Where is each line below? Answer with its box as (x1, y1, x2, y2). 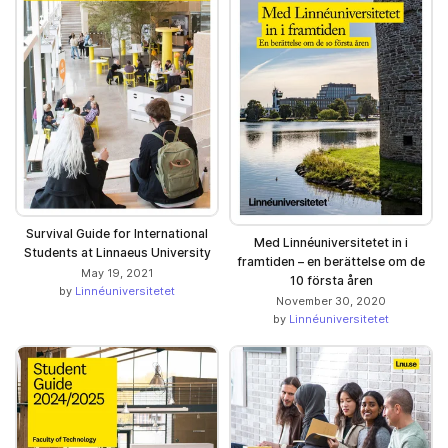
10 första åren (289, 273, 373, 289)
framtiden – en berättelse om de (237, 254, 425, 270)
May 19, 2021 (81, 265, 153, 280)
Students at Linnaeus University (23, 244, 211, 260)
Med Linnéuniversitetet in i (254, 235, 408, 251)
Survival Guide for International (26, 225, 208, 241)
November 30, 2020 (276, 294, 386, 309)
